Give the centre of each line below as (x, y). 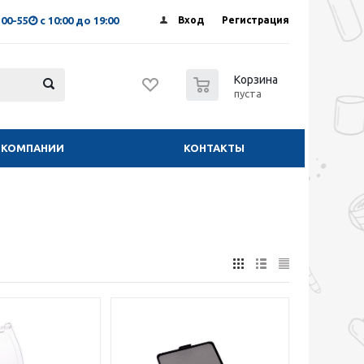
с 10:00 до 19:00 (79, 20)
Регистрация (256, 20)
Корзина (256, 80)
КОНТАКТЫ (214, 148)
